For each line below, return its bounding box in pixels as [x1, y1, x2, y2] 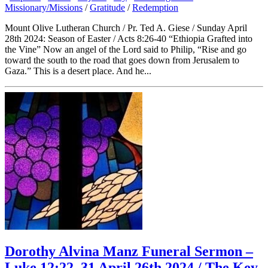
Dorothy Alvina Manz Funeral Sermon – [5, 243, 253, 260]
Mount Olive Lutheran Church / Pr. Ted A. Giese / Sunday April [5, 22, 247, 33]
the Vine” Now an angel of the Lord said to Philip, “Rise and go [5, 44, 246, 54]
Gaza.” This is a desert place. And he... [5, 65, 151, 76]
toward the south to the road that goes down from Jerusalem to [5, 54, 239, 65]
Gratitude [90, 2, 125, 13]
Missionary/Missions [5, 2, 83, 13]
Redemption [132, 2, 178, 13]
